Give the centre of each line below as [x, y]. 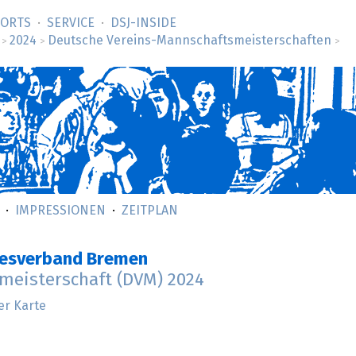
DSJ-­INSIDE [143, 23]
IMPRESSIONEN [60, 211]
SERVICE [71, 23]
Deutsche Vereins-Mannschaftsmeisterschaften [190, 41]
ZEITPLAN [150, 211]
